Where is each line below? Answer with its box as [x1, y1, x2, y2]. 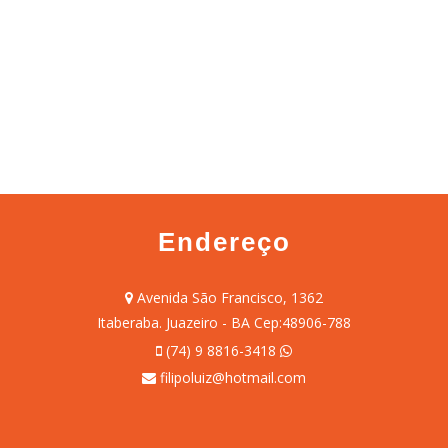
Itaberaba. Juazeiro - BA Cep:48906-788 [97, 312, 351, 332]
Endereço [157, 226, 291, 257]
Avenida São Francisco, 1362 [133, 287, 323, 307]
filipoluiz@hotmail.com [160, 368, 306, 388]
